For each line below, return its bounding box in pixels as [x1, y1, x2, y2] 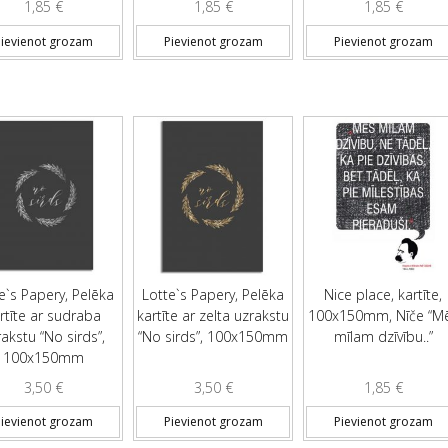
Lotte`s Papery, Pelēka [142, 284, 285, 304]
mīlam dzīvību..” [333, 326, 433, 346]
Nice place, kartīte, [324, 284, 443, 304]
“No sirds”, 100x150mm [138, 326, 289, 346]
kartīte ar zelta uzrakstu [137, 305, 290, 325]
